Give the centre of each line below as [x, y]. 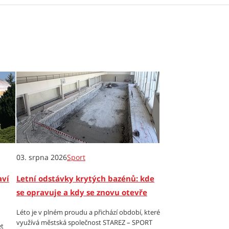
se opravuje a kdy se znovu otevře [82, 192]
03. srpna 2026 [42, 157]
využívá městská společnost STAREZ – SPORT [84, 222]
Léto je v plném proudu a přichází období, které [88, 212]
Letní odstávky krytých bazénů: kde [85, 178]
